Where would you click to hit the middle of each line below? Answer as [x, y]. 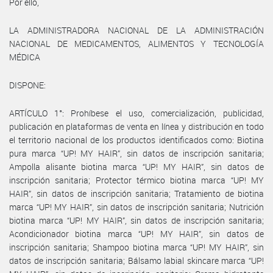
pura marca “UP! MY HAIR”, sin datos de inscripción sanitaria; [136, 153]
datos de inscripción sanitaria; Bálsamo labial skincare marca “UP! [136, 260]
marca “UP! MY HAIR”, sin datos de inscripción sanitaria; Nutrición [136, 207]
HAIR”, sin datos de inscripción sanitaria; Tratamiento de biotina [136, 193]
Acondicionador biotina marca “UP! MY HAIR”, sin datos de [136, 233]
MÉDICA [25, 57]
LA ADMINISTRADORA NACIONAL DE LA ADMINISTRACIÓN [136, 30]
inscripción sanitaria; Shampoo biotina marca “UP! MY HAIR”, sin [136, 247]
